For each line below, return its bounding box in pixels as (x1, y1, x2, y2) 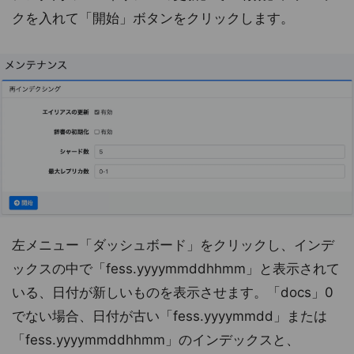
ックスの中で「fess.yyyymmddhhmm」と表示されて (12, 261, 340, 277)
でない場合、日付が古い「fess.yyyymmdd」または (12, 308, 327, 325)
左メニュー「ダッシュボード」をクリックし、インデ (12, 237, 334, 254)
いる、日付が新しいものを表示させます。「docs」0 (12, 284, 333, 301)
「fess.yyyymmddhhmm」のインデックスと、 (12, 332, 299, 348)
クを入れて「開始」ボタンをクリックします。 (12, 10, 294, 26)
